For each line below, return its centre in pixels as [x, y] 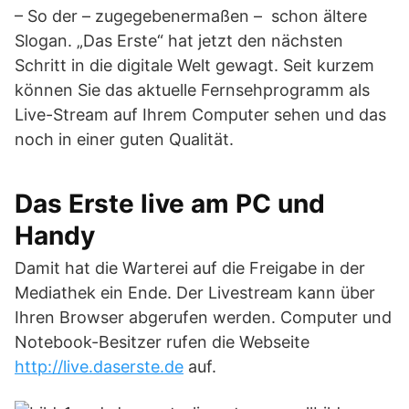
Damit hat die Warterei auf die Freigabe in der [190, 268]
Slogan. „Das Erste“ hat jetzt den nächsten [179, 41]
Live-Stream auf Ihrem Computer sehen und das [200, 115]
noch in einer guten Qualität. [124, 139]
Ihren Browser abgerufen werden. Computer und [203, 317]
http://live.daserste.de [99, 367]
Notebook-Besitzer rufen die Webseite [162, 342]
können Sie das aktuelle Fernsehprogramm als [192, 90]
